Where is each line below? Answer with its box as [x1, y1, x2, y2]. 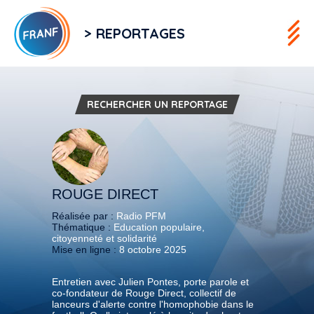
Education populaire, [114, 221, 205, 233]
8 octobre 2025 [119, 243, 186, 255]
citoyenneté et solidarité [52, 232, 157, 244]
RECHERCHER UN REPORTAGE [86, 97, 228, 111]
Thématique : [52, 221, 114, 233]
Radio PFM [116, 210, 166, 221]
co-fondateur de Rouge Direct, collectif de [52, 287, 236, 299]
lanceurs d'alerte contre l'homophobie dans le [52, 298, 254, 310]
